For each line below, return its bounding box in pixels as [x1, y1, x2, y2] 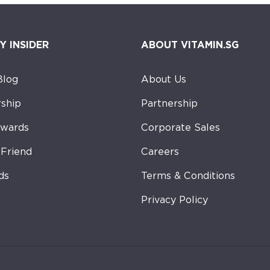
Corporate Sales [141, 121, 220, 133]
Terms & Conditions [141, 169, 235, 181]
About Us [141, 73, 186, 85]
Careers [141, 145, 179, 157]
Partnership [141, 97, 198, 109]
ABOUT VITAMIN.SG [141, 39, 239, 51]
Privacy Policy [141, 193, 208, 206]
